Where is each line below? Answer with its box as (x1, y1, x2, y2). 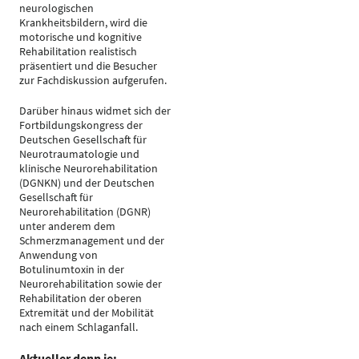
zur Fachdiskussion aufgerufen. (19, 73, 167, 87)
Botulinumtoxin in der (19, 262, 124, 276)
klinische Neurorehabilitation (19, 161, 158, 175)
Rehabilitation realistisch (19, 44, 137, 58)
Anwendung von (19, 248, 98, 262)
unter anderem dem (19, 219, 115, 233)
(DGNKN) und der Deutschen (19, 175, 155, 190)
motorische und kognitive (19, 30, 142, 44)
